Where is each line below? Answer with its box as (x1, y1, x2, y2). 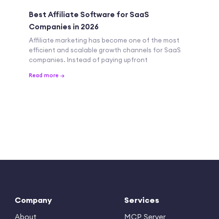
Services (124, 195, 159, 205)
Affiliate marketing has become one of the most (29, 36, 179, 44)
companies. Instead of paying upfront (29, 55, 148, 64)
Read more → (29, 71, 65, 79)
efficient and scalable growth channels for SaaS (29, 45, 181, 54)
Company (15, 195, 52, 205)
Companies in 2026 (29, 22, 99, 31)
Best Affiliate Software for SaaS (29, 9, 149, 19)
